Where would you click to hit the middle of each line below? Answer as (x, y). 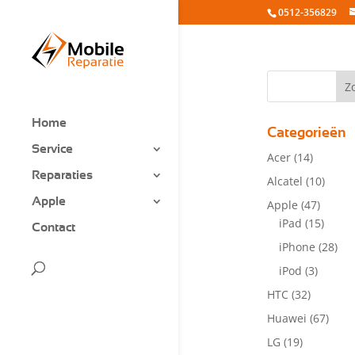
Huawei (286, 318)
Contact (53, 228)
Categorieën (306, 133)
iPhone (297, 247)
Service (52, 149)
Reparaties (62, 176)
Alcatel (284, 181)
